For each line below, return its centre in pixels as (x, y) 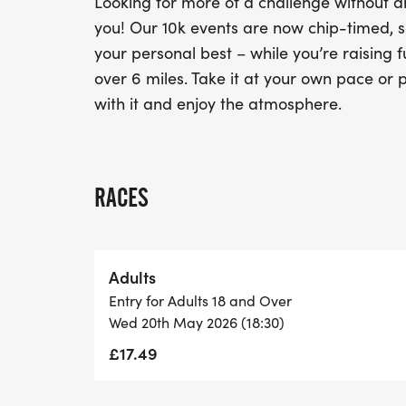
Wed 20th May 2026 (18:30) (197, 322)
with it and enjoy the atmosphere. (218, 103)
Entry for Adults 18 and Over (200, 300)
